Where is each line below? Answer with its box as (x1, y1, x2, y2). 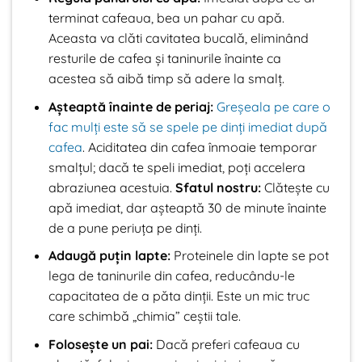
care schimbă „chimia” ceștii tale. (48, 308, 241, 325)
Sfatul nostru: (175, 179, 261, 196)
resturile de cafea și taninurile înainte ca (48, 50, 281, 67)
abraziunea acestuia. (48, 179, 175, 196)
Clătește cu (260, 179, 330, 196)
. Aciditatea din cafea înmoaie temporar (82, 138, 317, 155)
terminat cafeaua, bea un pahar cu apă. (48, 10, 284, 27)
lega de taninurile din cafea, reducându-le (48, 267, 295, 284)
